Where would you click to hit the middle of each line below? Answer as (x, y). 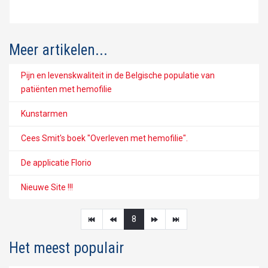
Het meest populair (66, 248)
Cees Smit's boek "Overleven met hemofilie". (104, 138)
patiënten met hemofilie (66, 89)
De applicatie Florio (56, 162)
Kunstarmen (44, 113)
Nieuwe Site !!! (47, 187)
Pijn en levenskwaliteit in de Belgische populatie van (118, 75)
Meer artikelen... (58, 50)
